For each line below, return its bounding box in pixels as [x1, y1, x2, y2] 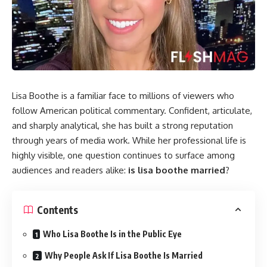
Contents [37, 203, 78, 216]
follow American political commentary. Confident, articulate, [12, 104, 252, 116]
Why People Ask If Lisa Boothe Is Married [45, 250, 203, 260]
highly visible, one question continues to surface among [12, 149, 235, 161]
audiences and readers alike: [12, 164, 128, 176]
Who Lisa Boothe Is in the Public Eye [43, 229, 182, 240]
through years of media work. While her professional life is [12, 134, 246, 146]
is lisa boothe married [128, 164, 225, 176]
